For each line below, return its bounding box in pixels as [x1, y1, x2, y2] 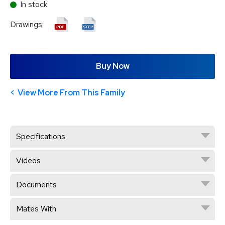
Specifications [16, 131, 65, 142]
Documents [16, 179, 57, 190]
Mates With [16, 203, 56, 214]
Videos [16, 155, 41, 166]
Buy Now [95, 60, 130, 71]
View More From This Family [18, 87, 125, 98]
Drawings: [10, 19, 46, 30]
